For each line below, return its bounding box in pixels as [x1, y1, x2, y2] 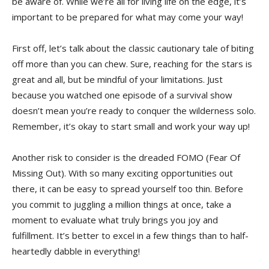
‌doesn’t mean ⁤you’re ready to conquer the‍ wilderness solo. [12, 104, 256, 116]
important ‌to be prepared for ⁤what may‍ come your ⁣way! [12, 10, 243, 23]
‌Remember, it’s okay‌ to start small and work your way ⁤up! [12, 119, 250, 132]
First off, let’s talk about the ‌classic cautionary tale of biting [12, 41, 254, 54]
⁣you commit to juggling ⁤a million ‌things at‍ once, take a [12, 198, 231, 210]
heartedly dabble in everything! [12, 244, 140, 257]
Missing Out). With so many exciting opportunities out [12, 166, 233, 179]
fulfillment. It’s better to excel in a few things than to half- [12, 229, 249, 241]
